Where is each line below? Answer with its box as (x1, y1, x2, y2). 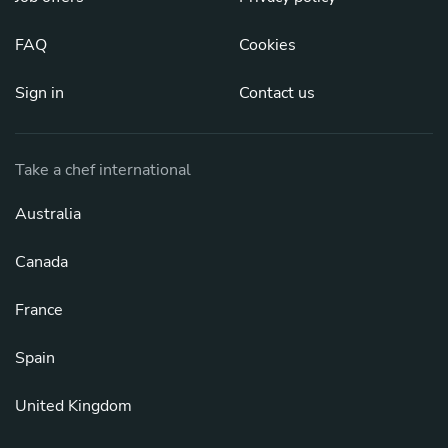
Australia (15, 202, 81, 225)
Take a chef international (15, 158, 191, 181)
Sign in (15, 81, 64, 104)
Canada (15, 250, 68, 273)
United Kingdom (15, 394, 132, 417)
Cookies (239, 33, 296, 56)
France (15, 298, 63, 321)
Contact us (239, 81, 315, 104)
